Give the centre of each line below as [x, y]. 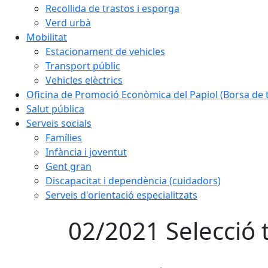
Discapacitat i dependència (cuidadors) [133, 180]
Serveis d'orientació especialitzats [121, 195]
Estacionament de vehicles [105, 51]
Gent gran [68, 166]
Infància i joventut [86, 152]
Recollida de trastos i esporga [112, 8]
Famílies [64, 137]
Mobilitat [47, 37]
